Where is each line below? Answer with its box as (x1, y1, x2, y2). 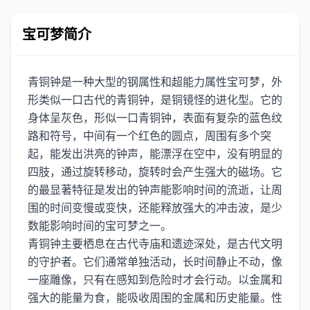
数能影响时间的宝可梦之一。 (28, 219, 172, 232)
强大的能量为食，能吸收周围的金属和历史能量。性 (28, 291, 282, 304)
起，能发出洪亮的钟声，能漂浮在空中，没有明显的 (28, 147, 282, 161)
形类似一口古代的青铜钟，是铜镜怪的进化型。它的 (28, 93, 282, 107)
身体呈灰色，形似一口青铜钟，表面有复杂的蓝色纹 (28, 111, 282, 125)
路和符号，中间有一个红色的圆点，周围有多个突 (28, 129, 271, 143)
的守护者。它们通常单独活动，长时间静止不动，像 (28, 255, 282, 268)
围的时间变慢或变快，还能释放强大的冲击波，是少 (28, 201, 282, 215)
